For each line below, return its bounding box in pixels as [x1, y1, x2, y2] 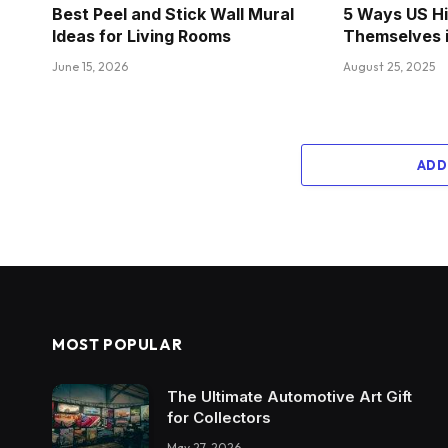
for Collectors [167, 407, 271, 427]
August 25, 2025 [343, 58, 436, 74]
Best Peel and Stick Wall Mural [52, 3, 294, 24]
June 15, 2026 [52, 58, 128, 74]
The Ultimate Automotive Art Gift [167, 386, 412, 406]
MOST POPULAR [52, 334, 183, 354]
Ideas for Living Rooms [52, 25, 231, 46]
